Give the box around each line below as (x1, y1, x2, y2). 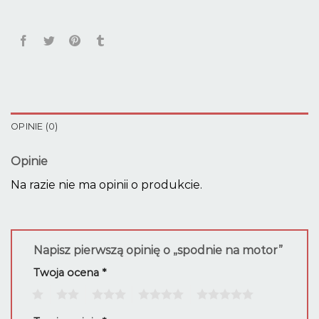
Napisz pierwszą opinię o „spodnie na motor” (33, 244, 286, 258)
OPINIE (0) (11, 120, 58, 132)
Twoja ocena (33, 266, 102, 280)
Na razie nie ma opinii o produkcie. (11, 177, 202, 192)
